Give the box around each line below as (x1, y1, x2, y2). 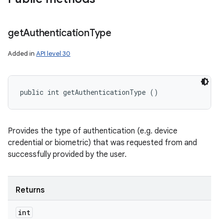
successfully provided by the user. (8, 150, 127, 159)
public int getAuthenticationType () (20, 88, 158, 97)
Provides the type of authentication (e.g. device (8, 126, 177, 136)
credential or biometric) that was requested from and (8, 138, 197, 148)
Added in (8, 49, 36, 58)
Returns (16, 185, 44, 195)
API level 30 (36, 49, 70, 58)
